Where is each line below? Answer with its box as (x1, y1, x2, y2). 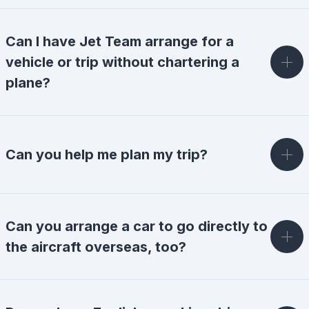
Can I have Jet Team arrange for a (6, 33, 234, 50)
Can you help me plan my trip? (6, 146, 208, 163)
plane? (6, 74, 50, 91)
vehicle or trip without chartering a (6, 54, 239, 70)
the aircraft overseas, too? (6, 239, 186, 255)
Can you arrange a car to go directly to (6, 218, 268, 235)
